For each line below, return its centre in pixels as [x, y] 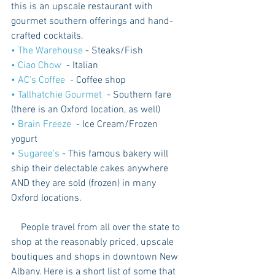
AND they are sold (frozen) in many [85, 184]
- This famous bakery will [115, 154]
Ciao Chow [38, 66]
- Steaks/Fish [113, 51]
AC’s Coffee [41, 81]
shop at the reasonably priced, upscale [94, 243]
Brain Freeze [45, 125]
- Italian [80, 66]
